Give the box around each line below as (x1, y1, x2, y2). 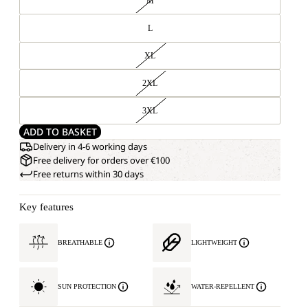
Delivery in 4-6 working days (33, 140, 147, 153)
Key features (19, 201, 74, 212)
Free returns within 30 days (33, 168, 144, 180)
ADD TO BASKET (23, 125, 97, 138)
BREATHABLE (58, 239, 102, 246)
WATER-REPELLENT (191, 283, 254, 290)
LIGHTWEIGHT (191, 239, 237, 246)
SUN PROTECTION (58, 283, 116, 290)
